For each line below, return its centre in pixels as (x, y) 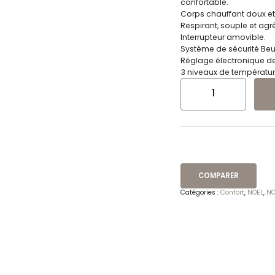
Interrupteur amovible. (223, 37)
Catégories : (200, 192)
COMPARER (219, 176)
